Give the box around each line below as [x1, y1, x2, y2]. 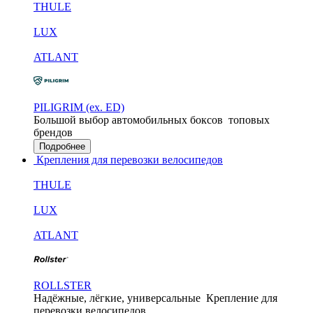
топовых [228, 114, 270, 126]
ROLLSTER [34, 279, 92, 291]
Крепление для [206, 292, 277, 304]
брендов [34, 126, 73, 138]
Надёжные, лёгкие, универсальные [34, 292, 201, 304]
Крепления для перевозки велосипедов [34, 154, 223, 166]
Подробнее [39, 141, 85, 152]
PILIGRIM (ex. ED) [34, 101, 124, 113]
